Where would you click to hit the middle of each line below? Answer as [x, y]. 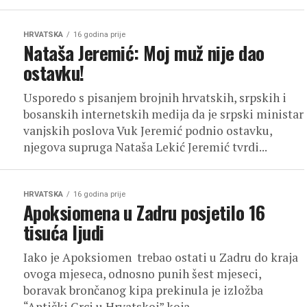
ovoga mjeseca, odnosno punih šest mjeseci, [144, 274]
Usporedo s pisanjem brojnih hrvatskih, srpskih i [155, 98]
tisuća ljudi [64, 232]
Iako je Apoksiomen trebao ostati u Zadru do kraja [161, 257]
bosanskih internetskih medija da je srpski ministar [163, 114]
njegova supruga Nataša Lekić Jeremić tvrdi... [145, 147]
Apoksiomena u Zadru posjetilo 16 [144, 212]
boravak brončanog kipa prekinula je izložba [143, 290]
